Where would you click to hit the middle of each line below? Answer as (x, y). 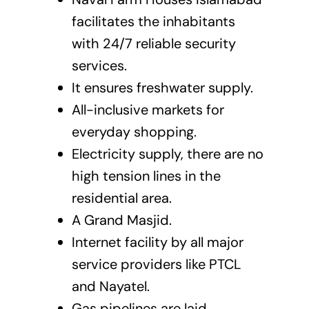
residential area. (121, 198)
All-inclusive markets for (148, 110)
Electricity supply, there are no (167, 154)
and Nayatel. (110, 287)
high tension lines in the (146, 176)
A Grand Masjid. (121, 220)
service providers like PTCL (156, 265)
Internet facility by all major (157, 242)
